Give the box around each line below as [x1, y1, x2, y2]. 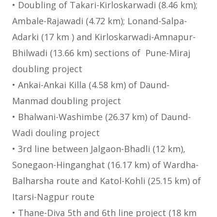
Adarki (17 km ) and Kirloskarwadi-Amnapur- [12, 31, 196, 43]
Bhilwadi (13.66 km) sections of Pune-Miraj [12, 47, 190, 59]
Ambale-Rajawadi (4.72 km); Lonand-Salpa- [12, 15, 187, 27]
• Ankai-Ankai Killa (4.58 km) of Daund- [12, 79, 170, 91]
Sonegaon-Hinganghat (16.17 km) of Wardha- [12, 159, 199, 171]
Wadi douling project [12, 127, 100, 139]
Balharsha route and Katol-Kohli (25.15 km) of [12, 175, 201, 187]
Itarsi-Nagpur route [12, 191, 94, 203]
